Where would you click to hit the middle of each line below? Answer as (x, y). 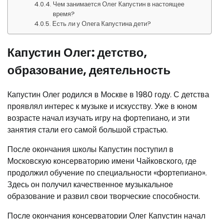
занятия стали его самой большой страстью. (88, 130)
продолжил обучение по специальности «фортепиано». (107, 173)
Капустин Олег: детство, (77, 52)
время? (64, 14)
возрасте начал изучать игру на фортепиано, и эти (99, 118)
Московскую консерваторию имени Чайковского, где (102, 161)
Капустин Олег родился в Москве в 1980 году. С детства (108, 94)
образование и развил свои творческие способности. (104, 196)
